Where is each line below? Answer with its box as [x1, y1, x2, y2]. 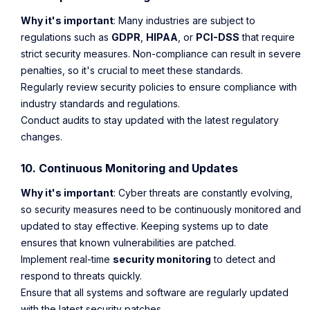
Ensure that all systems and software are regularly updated [21, 286, 289, 298]
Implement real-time [21, 253, 113, 265]
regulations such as [21, 31, 111, 44]
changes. [21, 131, 62, 143]
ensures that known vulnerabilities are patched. [21, 236, 236, 248]
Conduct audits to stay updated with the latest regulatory [21, 114, 279, 127]
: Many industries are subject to [113, 15, 255, 27]
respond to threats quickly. [21, 269, 142, 282]
